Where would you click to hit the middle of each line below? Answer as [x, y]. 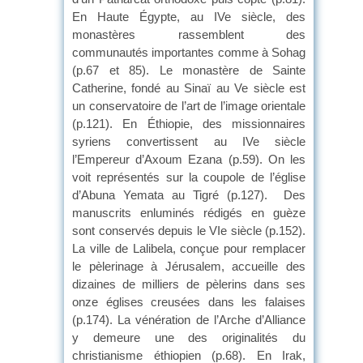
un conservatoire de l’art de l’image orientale [189, 105]
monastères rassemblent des [189, 34]
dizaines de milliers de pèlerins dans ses [189, 284]
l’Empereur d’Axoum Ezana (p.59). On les [189, 159]
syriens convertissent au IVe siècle [189, 141]
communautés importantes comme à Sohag [189, 52]
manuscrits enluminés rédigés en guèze [189, 212]
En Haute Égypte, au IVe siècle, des [189, 16]
